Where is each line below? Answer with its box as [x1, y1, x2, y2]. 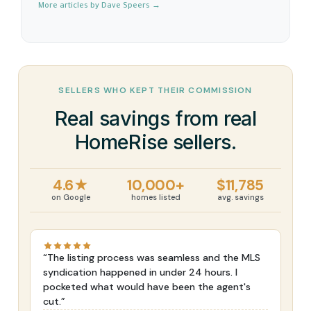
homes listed [131, 192, 180, 202]
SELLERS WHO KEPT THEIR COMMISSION [58, 84, 253, 96]
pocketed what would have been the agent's [43, 280, 251, 293]
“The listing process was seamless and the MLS [43, 251, 260, 264]
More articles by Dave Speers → [38, 1, 160, 10]
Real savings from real [54, 106, 257, 131]
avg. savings [217, 192, 264, 202]
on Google [51, 192, 90, 202]
